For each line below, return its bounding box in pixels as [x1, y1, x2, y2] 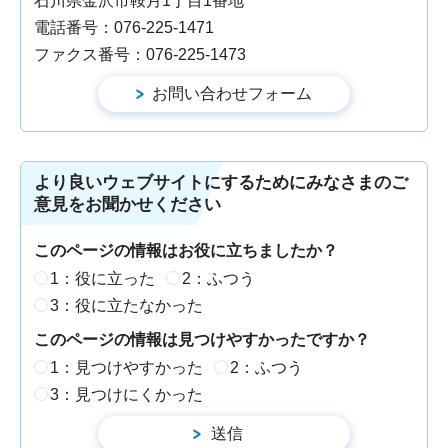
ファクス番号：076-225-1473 [34, 45, 246, 63]
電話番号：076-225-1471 [34, 18, 214, 36]
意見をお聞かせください [34, 194, 221, 214]
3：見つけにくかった [50, 386, 203, 404]
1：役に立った [50, 270, 155, 288]
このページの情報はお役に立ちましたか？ [34, 241, 338, 259]
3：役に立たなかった [50, 297, 203, 315]
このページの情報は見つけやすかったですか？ [34, 330, 370, 348]
